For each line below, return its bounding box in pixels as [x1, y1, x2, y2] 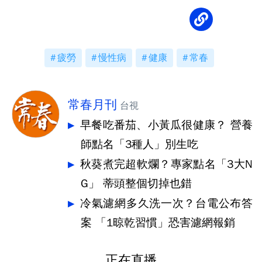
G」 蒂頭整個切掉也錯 [81, 177, 192, 191]
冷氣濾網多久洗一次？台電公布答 [80, 196, 253, 211]
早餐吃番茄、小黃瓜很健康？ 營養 [80, 118, 253, 132]
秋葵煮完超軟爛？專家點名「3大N [80, 157, 253, 171]
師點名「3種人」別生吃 [81, 137, 198, 151]
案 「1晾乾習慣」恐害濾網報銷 [81, 216, 235, 230]
